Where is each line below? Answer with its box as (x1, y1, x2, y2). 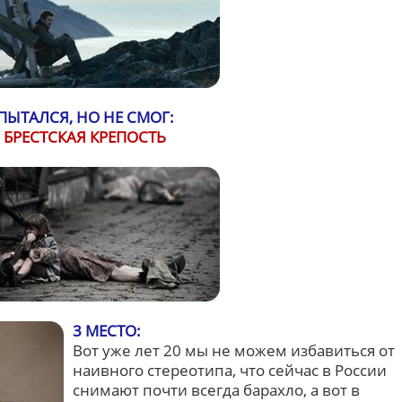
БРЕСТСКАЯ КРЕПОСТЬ (4, 127, 166, 147)
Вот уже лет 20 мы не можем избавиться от (73, 340, 395, 361)
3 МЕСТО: (73, 320, 141, 341)
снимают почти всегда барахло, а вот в (73, 380, 360, 400)
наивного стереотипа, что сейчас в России (73, 360, 387, 380)
